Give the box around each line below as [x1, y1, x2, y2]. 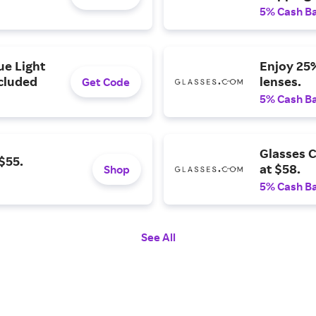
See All [140, 230, 176, 244]
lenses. [260, 73, 301, 89]
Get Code [82, 75, 130, 89]
